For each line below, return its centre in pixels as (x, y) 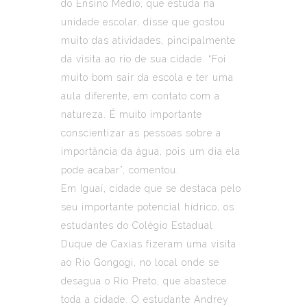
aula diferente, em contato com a (140, 96)
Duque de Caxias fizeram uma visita (149, 244)
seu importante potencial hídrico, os (148, 207)
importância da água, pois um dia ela (151, 151)
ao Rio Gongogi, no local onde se (140, 262)
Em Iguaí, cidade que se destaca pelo (151, 188)
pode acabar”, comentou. (120, 170)
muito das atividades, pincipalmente (148, 40)
